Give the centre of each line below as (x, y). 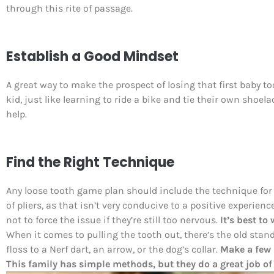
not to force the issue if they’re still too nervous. (113, 220)
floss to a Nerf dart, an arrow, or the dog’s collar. (113, 249)
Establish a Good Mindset (92, 57)
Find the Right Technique (90, 162)
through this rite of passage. (69, 8)
